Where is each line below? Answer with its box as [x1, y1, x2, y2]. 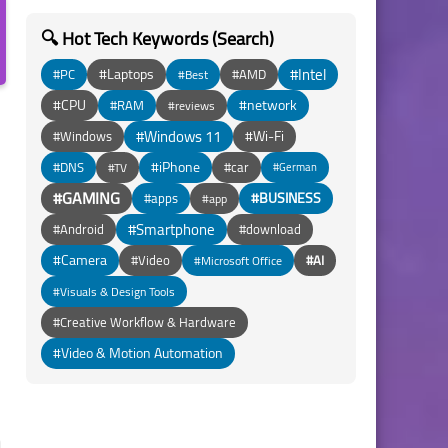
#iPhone [151, 154, 200, 180]
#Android [53, 217, 104, 241]
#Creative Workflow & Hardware [53, 310, 236, 334]
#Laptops [99, 61, 154, 87]
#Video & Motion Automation [53, 340, 223, 366]
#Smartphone [128, 215, 215, 244]
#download [239, 217, 301, 241]
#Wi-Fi [245, 123, 284, 149]
